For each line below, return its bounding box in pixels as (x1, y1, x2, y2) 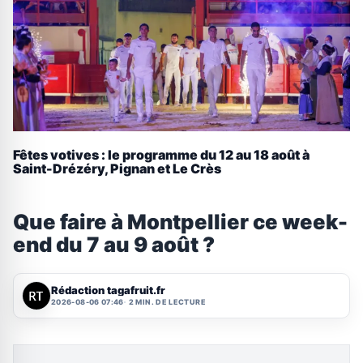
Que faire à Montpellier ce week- (13, 208, 348, 234)
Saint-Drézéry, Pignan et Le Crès (13, 160, 221, 177)
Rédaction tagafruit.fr (51, 284, 165, 297)
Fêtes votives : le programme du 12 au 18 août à (13, 147, 310, 164)
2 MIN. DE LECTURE (128, 297, 206, 307)
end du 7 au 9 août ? (13, 231, 215, 257)
